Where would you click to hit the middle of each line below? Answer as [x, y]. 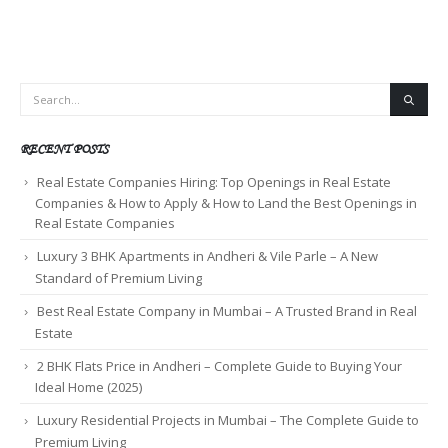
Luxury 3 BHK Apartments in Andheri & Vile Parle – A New [207, 256]
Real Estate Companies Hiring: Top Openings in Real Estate [214, 181]
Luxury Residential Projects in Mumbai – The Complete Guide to [228, 420]
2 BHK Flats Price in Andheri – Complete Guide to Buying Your [219, 365]
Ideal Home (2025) [88, 387]
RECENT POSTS [64, 148]
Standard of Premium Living [118, 277]
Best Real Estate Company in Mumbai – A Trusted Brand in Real [227, 310]
